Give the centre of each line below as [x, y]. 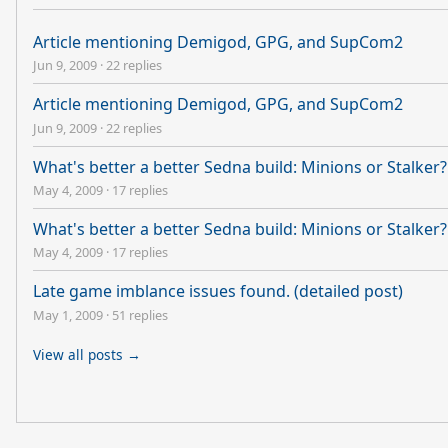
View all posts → [87, 354]
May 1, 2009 [68, 314]
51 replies [140, 314]
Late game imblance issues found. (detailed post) [218, 291]
